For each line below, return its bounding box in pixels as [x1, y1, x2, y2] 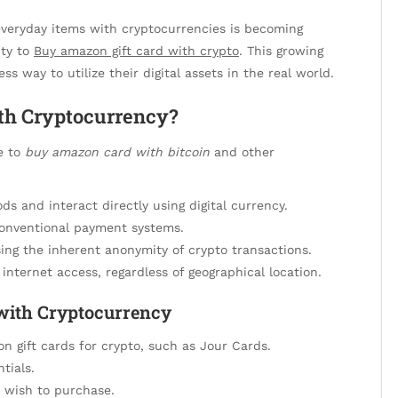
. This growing [239, 44, 323, 58]
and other [210, 144, 275, 159]
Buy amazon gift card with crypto [34, 44, 239, 58]
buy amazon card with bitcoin [25, 144, 210, 159]
